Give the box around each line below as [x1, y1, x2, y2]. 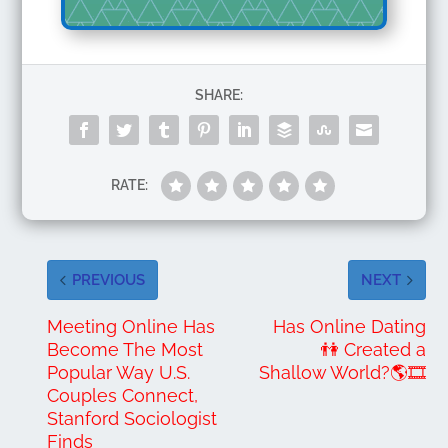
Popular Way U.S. [47, 362, 191, 384]
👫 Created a [321, 339, 427, 361]
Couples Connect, [47, 385, 199, 407]
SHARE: [195, 87, 243, 104]
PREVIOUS [72, 271, 146, 290]
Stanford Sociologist [47, 408, 218, 430]
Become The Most [47, 339, 204, 361]
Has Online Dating [273, 316, 427, 338]
